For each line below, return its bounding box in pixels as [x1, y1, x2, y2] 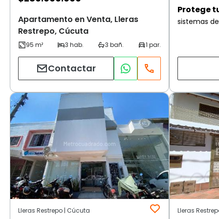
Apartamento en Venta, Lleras [18, 13, 138, 25]
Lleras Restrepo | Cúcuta [18, 206, 90, 215]
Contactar [48, 62, 96, 75]
